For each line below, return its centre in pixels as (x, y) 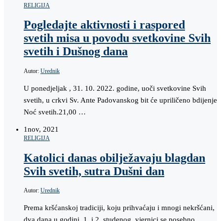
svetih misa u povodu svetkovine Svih (117, 38)
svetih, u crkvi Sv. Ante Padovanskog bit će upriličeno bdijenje (120, 100)
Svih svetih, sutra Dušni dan (94, 171)
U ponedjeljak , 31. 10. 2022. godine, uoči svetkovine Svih (115, 88)
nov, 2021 (43, 129)
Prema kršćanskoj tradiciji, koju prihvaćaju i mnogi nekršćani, (119, 208)
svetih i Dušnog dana (76, 52)
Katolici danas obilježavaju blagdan (114, 158)
